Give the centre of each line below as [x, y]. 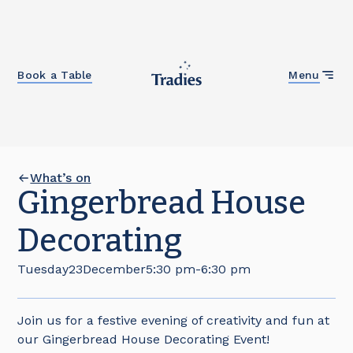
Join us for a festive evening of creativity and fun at [174, 320]
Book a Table [55, 74]
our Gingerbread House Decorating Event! [144, 339]
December [115, 269]
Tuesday [43, 269]
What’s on [61, 178]
